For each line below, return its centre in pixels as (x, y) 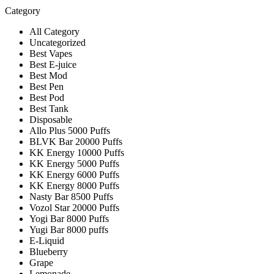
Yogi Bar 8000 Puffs (69, 218)
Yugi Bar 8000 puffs (69, 229)
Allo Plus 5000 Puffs (70, 130)
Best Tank (49, 108)
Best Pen (46, 86)
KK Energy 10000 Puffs (77, 152)
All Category (54, 31)
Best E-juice (53, 64)
